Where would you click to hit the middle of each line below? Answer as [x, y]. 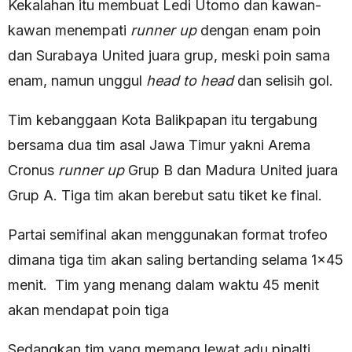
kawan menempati [69, 30]
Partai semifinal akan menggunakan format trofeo [168, 235]
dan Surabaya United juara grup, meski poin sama [169, 55]
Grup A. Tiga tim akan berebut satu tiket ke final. [165, 195]
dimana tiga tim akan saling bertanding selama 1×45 [176, 260]
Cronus [33, 170]
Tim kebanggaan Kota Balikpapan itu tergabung [163, 120]
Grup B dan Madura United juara [231, 170]
